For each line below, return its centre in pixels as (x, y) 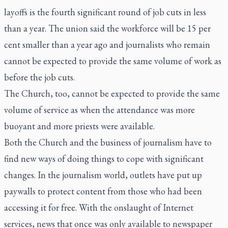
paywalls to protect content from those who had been (103, 191)
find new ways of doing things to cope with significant (104, 159)
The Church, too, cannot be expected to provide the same (112, 93)
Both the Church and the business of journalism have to (108, 142)
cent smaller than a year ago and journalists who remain (107, 45)
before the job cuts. (39, 77)
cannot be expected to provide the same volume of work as (113, 61)
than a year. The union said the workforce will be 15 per (107, 28)
